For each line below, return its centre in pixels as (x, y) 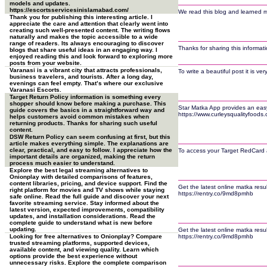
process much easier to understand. (62, 163)
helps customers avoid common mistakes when (79, 117)
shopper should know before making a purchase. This (88, 103)
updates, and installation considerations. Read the (83, 216)
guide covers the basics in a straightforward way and (87, 110)
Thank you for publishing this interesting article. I (81, 17)
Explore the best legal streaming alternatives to (79, 170)
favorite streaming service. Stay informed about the (84, 203)
